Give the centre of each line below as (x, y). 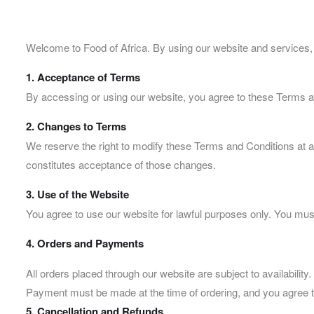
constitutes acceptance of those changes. (121, 164)
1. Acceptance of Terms (83, 77)
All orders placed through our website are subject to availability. (169, 273)
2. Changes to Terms (76, 126)
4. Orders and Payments (85, 243)
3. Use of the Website (77, 194)
